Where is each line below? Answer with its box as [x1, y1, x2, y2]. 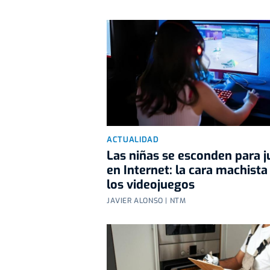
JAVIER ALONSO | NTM [107, 196, 186, 206]
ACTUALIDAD [107, 134, 159, 145]
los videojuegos [107, 177, 195, 193]
